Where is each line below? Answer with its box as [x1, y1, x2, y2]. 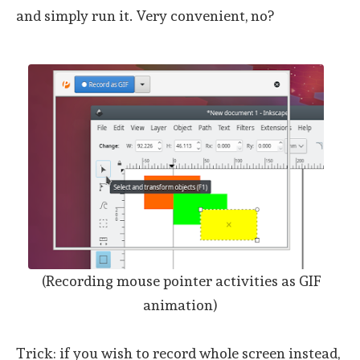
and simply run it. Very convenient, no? [16, 6, 274, 24]
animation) [142, 296, 218, 313]
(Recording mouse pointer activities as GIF [39, 272, 321, 289]
